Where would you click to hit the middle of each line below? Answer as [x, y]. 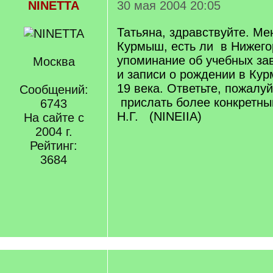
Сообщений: [54, 90]
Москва [54, 62]
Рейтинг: [54, 146]
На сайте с [54, 118]
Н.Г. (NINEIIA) [159, 116]
